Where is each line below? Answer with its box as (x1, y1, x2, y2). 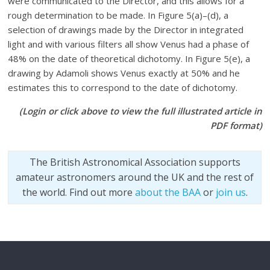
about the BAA (134, 185, 201, 199)
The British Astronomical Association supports (29, 155, 240, 169)
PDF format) (210, 119, 262, 131)
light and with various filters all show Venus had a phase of (8, 37, 250, 50)
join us (215, 185, 246, 199)
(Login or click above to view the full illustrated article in (19, 104, 262, 117)
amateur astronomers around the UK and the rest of (16, 170, 254, 184)
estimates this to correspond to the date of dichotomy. (8, 81, 238, 93)
